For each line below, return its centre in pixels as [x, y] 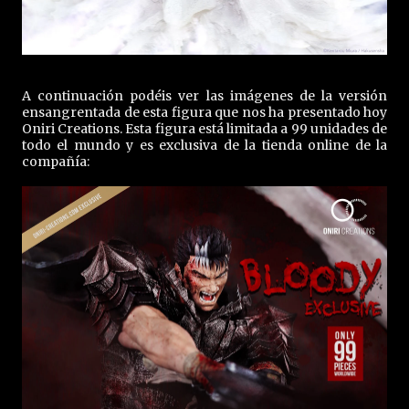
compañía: [57, 161]
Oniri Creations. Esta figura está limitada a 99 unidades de [204, 128]
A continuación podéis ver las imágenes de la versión [204, 95]
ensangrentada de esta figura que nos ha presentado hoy [204, 112]
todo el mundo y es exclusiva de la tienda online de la [204, 145]
